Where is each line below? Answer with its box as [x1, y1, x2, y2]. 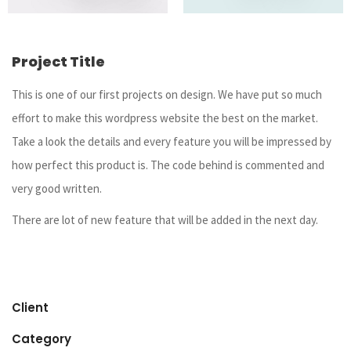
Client [12, 299, 49, 316]
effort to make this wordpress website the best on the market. [12, 110, 318, 125]
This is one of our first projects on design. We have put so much [12, 86, 322, 102]
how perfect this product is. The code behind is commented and [12, 157, 324, 172]
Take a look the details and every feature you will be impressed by [12, 133, 331, 149]
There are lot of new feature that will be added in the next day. [12, 212, 318, 227]
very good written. [12, 180, 104, 196]
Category [12, 330, 71, 347]
